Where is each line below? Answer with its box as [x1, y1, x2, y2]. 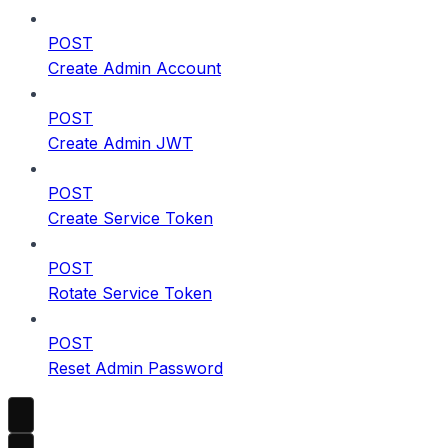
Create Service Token [48, 207, 213, 228]
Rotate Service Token [48, 282, 212, 303]
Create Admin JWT [48, 132, 193, 153]
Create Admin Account [48, 57, 221, 78]
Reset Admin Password [48, 357, 223, 378]
